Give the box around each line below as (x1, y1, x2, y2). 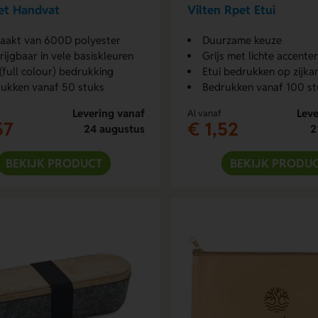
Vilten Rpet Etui (187, 2, 275, 18)
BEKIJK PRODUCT (5, 155, 102, 171)
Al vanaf (187, 106, 221, 119)
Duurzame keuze (202, 33, 282, 47)
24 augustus (83, 121, 145, 136)
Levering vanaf (72, 106, 145, 120)
